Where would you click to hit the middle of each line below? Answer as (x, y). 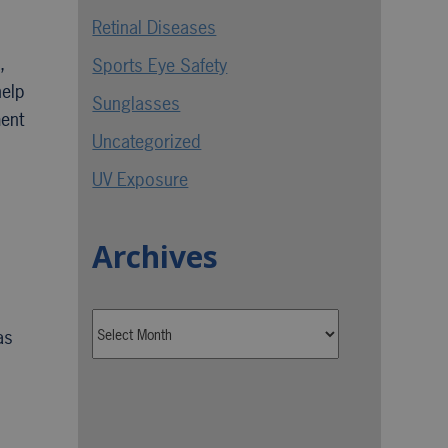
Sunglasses (136, 103)
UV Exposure (140, 179)
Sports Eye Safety (160, 65)
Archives (155, 256)
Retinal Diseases (154, 27)
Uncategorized (147, 141)
